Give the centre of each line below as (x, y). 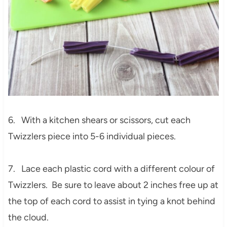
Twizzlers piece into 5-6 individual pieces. (92, 136)
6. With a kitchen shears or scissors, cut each (99, 120)
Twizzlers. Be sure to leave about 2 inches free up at (113, 185)
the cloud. (28, 217)
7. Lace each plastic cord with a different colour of (111, 168)
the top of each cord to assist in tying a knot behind (111, 201)
